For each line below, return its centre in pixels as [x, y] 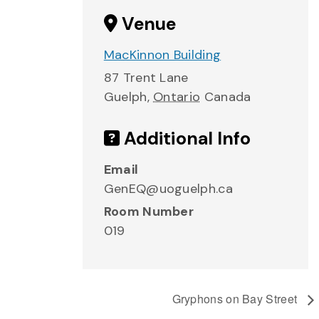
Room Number [149, 211]
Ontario [177, 97]
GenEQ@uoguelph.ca [168, 189]
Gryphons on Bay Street [236, 298]
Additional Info [185, 138]
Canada [228, 97]
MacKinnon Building [162, 55]
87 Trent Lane [146, 78]
